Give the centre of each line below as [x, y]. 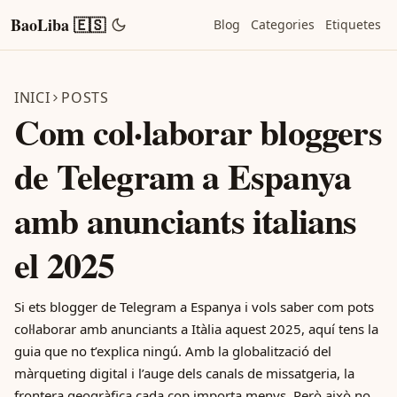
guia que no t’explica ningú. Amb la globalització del [173, 351]
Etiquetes [353, 24]
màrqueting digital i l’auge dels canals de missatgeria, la [184, 373]
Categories [283, 24]
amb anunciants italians [186, 220]
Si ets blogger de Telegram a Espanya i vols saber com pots [194, 307]
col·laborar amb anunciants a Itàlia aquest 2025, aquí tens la [196, 329]
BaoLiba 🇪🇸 [58, 25]
